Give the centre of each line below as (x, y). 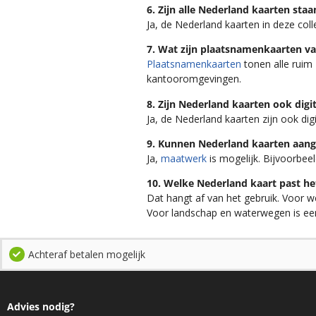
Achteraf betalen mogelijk (86, 254)
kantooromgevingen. (194, 79)
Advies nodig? (41, 306)
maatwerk (184, 158)
